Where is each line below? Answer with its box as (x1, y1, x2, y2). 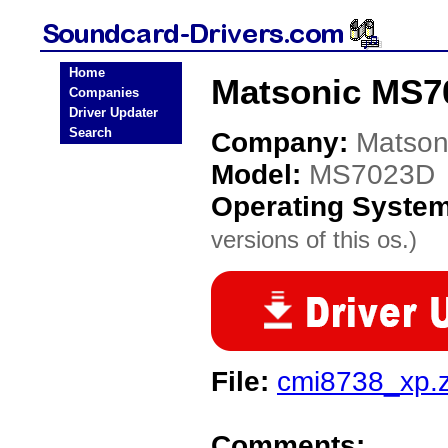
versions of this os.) (211, 226, 417, 253)
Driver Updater (69, 105, 158, 120)
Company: (211, 127, 356, 158)
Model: (211, 159, 309, 190)
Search (69, 125, 112, 140)
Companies (69, 85, 139, 100)
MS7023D (309, 159, 435, 190)
